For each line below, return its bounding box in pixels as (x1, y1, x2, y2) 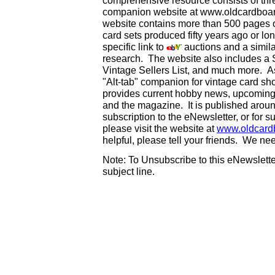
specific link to (103, 41, 166, 52)
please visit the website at (103, 123, 217, 134)
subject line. (103, 166, 155, 177)
